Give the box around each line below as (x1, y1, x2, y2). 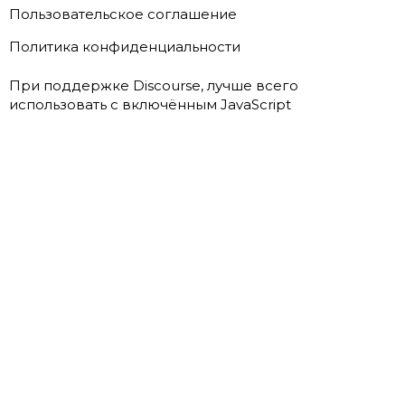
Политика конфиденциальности (9, 37, 240, 55)
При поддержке (9, 77, 133, 95)
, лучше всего (201, 77, 298, 95)
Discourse (133, 77, 201, 95)
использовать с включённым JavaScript (9, 96, 291, 114)
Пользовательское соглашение (9, 5, 237, 23)
